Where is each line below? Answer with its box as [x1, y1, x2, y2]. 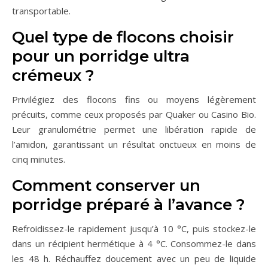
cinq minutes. [12, 153, 65, 166]
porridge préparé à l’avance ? [12, 195, 245, 215]
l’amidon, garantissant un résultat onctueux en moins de [12, 138, 256, 151]
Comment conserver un [12, 176, 200, 196]
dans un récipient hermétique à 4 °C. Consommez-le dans [12, 237, 256, 250]
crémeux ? [12, 66, 95, 86]
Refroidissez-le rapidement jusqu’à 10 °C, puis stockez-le [12, 223, 256, 235]
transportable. [12, 5, 71, 17]
